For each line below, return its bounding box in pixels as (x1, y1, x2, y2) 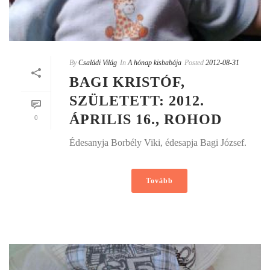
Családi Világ (78, 58, 117, 67)
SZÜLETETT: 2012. (69, 92, 204, 108)
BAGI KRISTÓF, (69, 74, 185, 90)
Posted (184, 58, 204, 67)
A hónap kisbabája (128, 58, 181, 67)
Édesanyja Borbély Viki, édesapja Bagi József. (69, 137, 246, 148)
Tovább (145, 176, 173, 185)
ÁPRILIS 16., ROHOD (69, 111, 222, 127)
